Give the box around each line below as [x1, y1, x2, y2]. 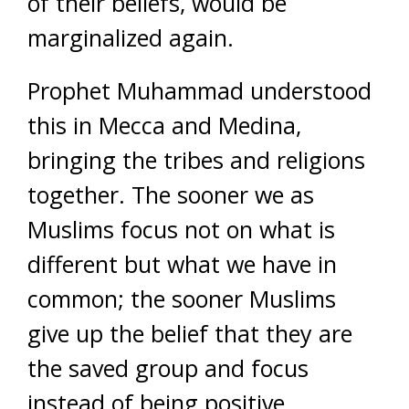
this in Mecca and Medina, [27, 110, 301, 141]
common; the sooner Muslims [27, 283, 336, 314]
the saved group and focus [27, 352, 309, 383]
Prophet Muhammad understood [27, 75, 372, 106]
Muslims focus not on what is [27, 214, 335, 245]
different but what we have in [27, 248, 337, 279]
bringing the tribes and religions [27, 144, 365, 175]
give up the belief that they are [27, 318, 352, 349]
